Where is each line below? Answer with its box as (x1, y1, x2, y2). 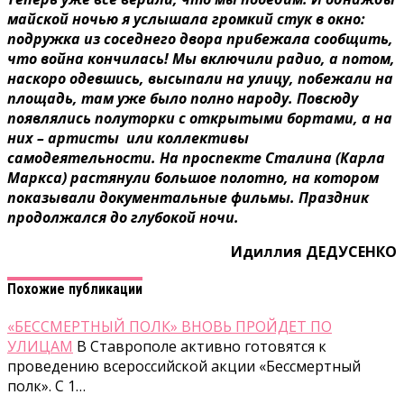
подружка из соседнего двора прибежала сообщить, (7, 28, 393, 49)
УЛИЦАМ (7, 336, 73, 357)
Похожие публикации (7, 280, 142, 298)
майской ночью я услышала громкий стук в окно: (7, 8, 365, 29)
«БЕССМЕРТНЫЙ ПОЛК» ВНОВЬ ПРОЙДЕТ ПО (7, 317, 332, 337)
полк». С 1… (7, 376, 86, 397)
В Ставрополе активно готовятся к (77, 336, 326, 357)
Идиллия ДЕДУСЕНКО (231, 241, 397, 262)
